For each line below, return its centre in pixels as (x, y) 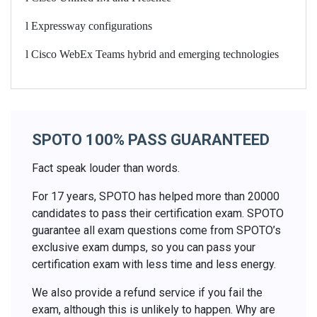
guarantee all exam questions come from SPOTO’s (156, 230)
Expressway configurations (92, 25)
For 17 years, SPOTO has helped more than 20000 (156, 196)
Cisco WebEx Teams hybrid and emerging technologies (155, 54)
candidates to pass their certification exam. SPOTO (158, 213)
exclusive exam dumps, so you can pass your (144, 247)
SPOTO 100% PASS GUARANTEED (151, 139)
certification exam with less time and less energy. (154, 264)
